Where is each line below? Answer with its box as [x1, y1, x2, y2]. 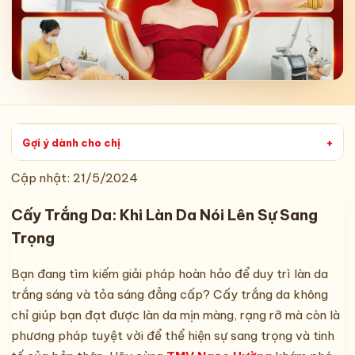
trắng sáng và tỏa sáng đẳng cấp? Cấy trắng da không [11, 287, 328, 303]
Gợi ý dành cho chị [22, 136, 120, 149]
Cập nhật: [11, 170, 73, 185]
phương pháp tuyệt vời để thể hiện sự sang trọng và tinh [11, 328, 334, 344]
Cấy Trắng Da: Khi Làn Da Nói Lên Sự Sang [11, 204, 318, 224]
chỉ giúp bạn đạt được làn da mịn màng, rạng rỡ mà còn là [11, 307, 340, 323]
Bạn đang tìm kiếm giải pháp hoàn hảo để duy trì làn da [11, 266, 328, 282]
